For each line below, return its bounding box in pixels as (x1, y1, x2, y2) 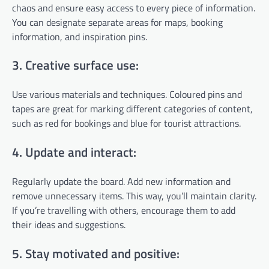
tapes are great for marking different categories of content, (12, 101, 253, 116)
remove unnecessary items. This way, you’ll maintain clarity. (12, 188, 256, 203)
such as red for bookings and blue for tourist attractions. (12, 116, 241, 131)
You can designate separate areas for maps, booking (12, 14, 223, 29)
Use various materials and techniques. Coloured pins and (12, 87, 242, 102)
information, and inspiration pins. (12, 29, 147, 44)
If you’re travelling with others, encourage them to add (12, 202, 235, 217)
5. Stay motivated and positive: (12, 243, 180, 263)
